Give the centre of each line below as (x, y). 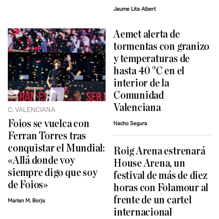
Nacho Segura (130, 124)
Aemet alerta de (147, 35)
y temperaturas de (152, 59)
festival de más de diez (160, 176)
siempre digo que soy (53, 173)
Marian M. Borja (26, 201)
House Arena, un (149, 164)
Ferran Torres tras (47, 136)
